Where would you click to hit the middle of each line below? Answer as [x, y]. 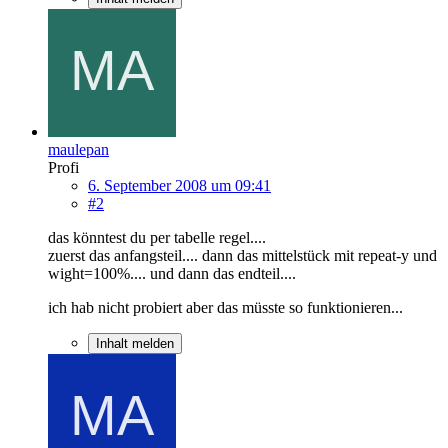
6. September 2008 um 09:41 [179, 185]
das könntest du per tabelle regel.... [157, 237]
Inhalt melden [135, 343]
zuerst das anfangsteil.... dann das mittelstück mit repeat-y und [242, 255]
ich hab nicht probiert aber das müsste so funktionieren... [225, 307]
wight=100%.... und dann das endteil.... [172, 273]
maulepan [78, 149]
